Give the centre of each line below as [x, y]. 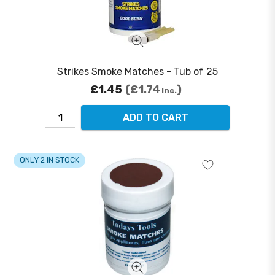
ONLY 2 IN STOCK [49, 160]
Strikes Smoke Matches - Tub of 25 [137, 72]
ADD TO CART [155, 118]
